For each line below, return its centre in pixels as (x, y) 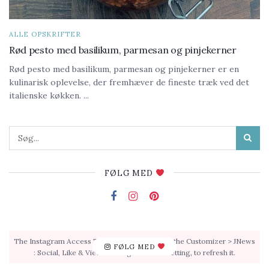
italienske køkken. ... (49, 95)
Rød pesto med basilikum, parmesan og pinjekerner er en (124, 69)
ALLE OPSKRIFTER (45, 34)
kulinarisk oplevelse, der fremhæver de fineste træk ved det (129, 82)
